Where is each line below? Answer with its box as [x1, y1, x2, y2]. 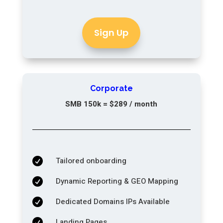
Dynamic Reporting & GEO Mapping [55, 175, 178, 187]
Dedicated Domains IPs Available [55, 196, 170, 207]
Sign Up [94, 26, 129, 39]
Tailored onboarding [55, 155, 126, 166]
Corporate [90, 83, 133, 93]
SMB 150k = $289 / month [65, 98, 158, 110]
